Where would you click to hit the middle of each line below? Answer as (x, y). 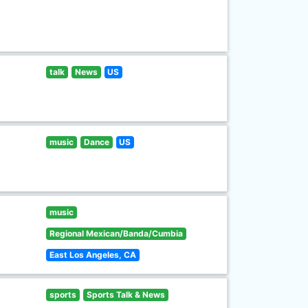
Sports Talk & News (125, 295)
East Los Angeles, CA (93, 255)
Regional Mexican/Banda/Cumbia (117, 233)
